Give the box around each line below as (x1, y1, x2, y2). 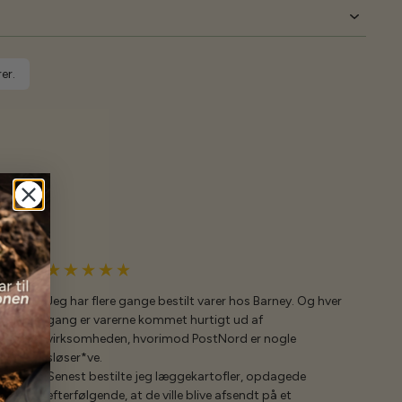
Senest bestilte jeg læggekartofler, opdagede (47, 369, 306, 384)
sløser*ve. (47, 350, 102, 365)
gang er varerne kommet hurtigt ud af (47, 312, 263, 328)
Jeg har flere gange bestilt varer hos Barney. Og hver (47, 293, 342, 309)
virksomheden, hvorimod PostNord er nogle (47, 331, 296, 346)
